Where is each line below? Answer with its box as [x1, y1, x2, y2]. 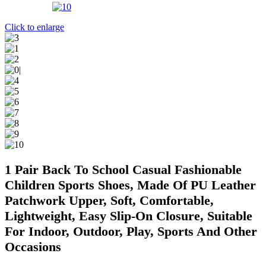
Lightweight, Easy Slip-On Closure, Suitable [5, 208, 252, 224]
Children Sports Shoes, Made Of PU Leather [5, 178, 256, 193]
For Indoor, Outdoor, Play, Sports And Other [5, 224, 257, 239]
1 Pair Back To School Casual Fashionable [5, 162, 242, 178]
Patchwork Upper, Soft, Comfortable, [5, 193, 214, 208]
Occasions [5, 239, 61, 255]
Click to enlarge [5, 22, 64, 33]
